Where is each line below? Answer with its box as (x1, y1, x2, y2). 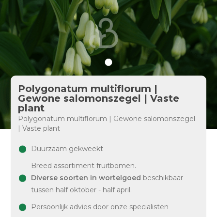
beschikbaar (141, 173, 184, 182)
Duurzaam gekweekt (31, 144, 104, 153)
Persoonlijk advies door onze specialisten (31, 202, 169, 211)
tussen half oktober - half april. (31, 186, 132, 194)
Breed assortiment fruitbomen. (31, 161, 137, 170)
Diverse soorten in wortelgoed (31, 173, 141, 182)
